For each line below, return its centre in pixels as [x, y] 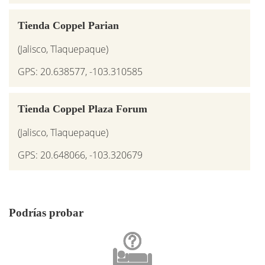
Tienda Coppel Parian [68, 25]
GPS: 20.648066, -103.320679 [80, 155]
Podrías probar [46, 213]
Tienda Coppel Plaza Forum [83, 109]
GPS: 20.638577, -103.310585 [80, 71]
